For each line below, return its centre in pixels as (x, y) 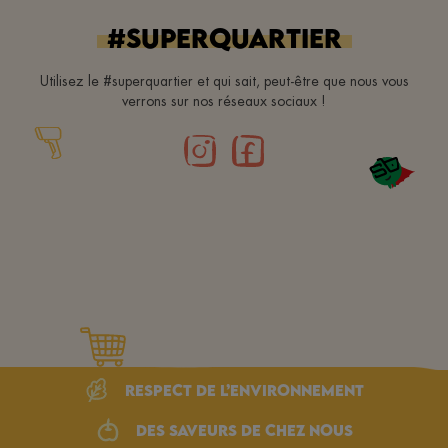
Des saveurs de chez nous (244, 429)
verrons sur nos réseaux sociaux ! (224, 100)
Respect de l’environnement (244, 389)
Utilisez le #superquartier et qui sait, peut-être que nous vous (224, 80)
